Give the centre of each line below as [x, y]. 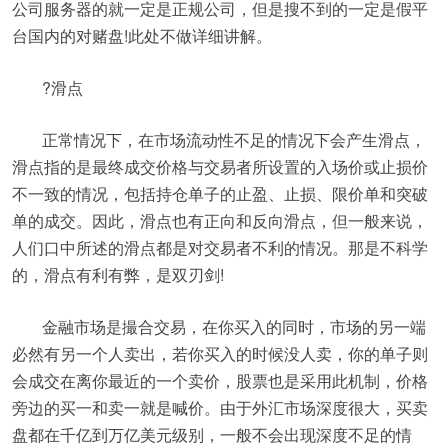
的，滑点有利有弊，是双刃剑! [118, 274]
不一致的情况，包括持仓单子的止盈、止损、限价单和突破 [220, 193]
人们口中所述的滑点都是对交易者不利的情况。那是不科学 [220, 247]
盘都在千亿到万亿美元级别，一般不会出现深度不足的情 [212, 434]
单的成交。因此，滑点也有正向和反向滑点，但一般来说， [220, 220]
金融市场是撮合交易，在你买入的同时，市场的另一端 [234, 326]
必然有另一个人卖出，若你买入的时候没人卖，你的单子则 [220, 353]
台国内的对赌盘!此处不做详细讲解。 [142, 35]
